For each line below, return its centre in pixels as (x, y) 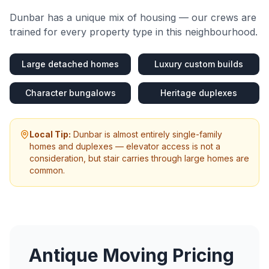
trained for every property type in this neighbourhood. (134, 32)
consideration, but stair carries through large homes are (139, 158)
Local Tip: (50, 134)
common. (47, 170)
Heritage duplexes (199, 93)
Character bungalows (70, 93)
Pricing (201, 255)
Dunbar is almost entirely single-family (148, 134)
